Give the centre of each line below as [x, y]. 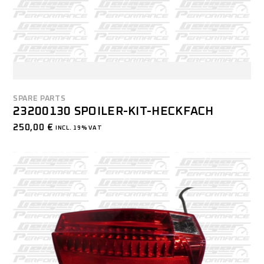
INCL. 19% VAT [78, 128]
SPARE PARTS [39, 99]
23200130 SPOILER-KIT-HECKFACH [113, 112]
